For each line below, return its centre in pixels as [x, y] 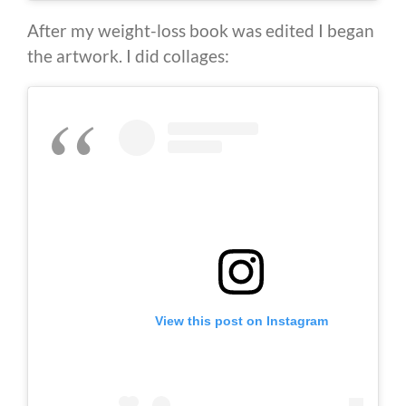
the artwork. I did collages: [128, 55]
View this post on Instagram [241, 320]
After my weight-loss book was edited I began [201, 30]
